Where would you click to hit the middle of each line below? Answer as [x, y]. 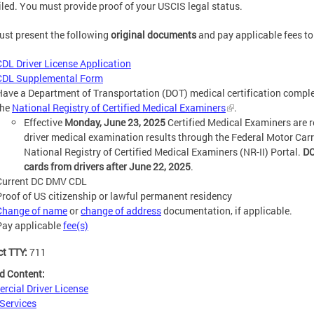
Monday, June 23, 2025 [115, 122]
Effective [44, 122]
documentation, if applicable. [227, 210]
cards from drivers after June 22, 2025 [107, 166]
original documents [153, 34]
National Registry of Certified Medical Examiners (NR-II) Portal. [163, 151]
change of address [121, 210]
